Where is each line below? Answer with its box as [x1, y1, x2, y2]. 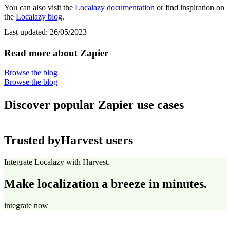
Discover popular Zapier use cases [4, 98, 184, 112]
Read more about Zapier [4, 47, 108, 59]
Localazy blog [16, 12, 62, 21]
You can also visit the [4, 3, 75, 12]
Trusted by [4, 133, 61, 147]
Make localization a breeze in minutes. [4, 177, 207, 190]
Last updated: [4, 27, 50, 36]
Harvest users [61, 133, 133, 147]
